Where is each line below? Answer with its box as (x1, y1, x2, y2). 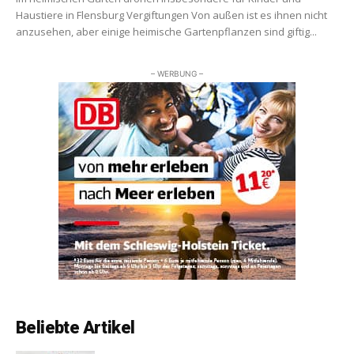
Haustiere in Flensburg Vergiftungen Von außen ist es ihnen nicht (16, 8, 327, 23)
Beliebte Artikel (16, 318, 135, 338)
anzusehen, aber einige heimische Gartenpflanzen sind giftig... (16, 24, 317, 40)
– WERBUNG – (151, 69, 203, 79)
